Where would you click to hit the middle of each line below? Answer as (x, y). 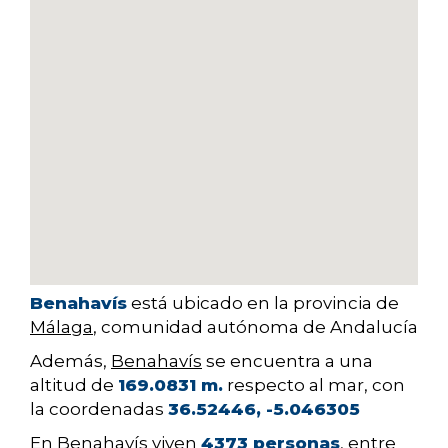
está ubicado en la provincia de (263, 303)
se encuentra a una (287, 361)
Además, (70, 361)
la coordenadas (99, 409)
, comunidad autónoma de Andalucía (255, 327)
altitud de (74, 385)
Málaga (61, 327)
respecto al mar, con (314, 385)
